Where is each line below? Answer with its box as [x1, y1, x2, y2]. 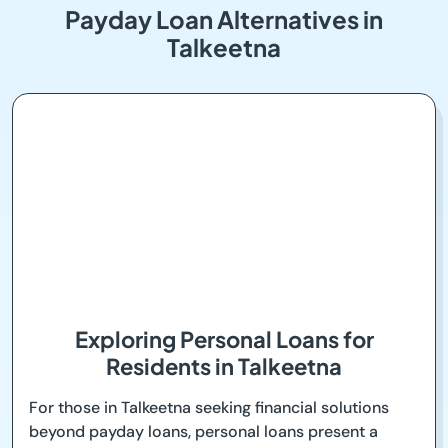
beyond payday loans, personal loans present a [29, 421, 378, 443]
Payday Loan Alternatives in [65, 4, 383, 35]
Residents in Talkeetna [106, 352, 342, 381]
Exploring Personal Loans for [74, 325, 374, 354]
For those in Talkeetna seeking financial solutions [29, 397, 389, 419]
